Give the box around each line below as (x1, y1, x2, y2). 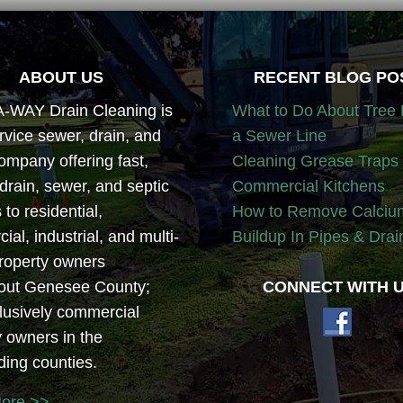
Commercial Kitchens (232, 177, 385, 196)
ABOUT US (19, 68, 103, 87)
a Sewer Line (232, 127, 327, 146)
